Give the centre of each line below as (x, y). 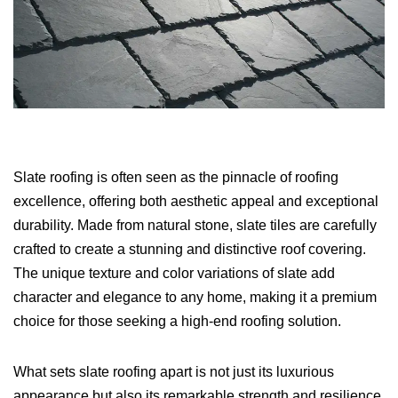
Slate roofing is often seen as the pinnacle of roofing (176, 177)
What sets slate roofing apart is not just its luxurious (174, 371)
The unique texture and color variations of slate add (174, 273)
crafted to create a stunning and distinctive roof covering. (190, 249)
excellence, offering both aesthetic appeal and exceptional (196, 201)
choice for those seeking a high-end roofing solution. (177, 321)
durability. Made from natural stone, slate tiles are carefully (195, 225)
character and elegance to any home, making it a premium (195, 297)
